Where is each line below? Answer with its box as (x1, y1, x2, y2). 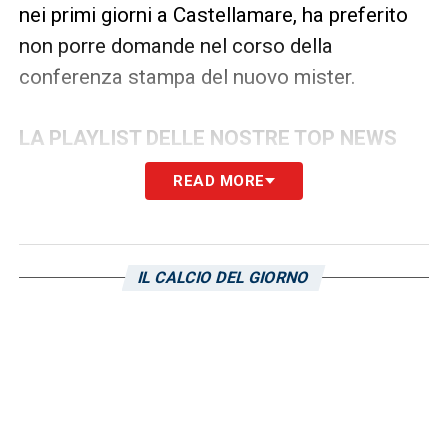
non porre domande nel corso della (18, 34, 333, 58)
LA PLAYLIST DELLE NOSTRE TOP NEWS (18, 126, 397, 150)
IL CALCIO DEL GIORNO (136, 268, 313, 287)
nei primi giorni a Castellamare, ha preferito (18, 3, 408, 27)
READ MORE (173, 172, 265, 190)
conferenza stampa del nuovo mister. (18, 65, 356, 89)
